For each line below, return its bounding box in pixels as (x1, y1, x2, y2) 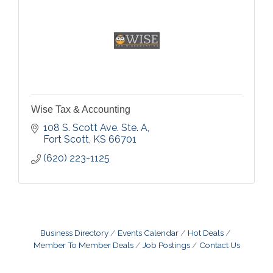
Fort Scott (43, 133, 89, 145)
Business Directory (40, 227, 108, 238)
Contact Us (199, 239, 240, 250)
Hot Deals (188, 227, 224, 238)
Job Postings (142, 239, 190, 250)
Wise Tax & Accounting (31, 104, 130, 115)
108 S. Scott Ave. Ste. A (43, 121, 147, 133)
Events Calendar (118, 227, 179, 238)
